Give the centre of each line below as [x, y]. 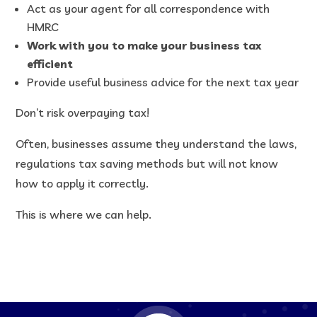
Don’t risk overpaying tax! [83, 112]
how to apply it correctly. [82, 183]
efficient [50, 63]
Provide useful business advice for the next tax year [163, 82]
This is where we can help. [84, 214]
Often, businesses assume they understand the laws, [156, 143]
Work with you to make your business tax [144, 45]
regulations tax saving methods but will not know [147, 163]
